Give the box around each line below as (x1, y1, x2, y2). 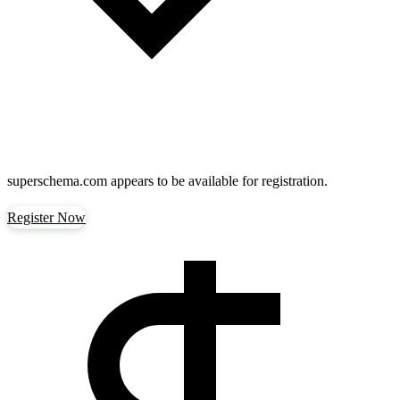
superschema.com (7, 173, 107, 188)
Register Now (7, 210, 86, 225)
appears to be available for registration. (107, 173, 328, 188)
